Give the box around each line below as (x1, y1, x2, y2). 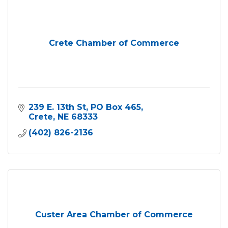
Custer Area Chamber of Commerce (35, 209, 193, 219)
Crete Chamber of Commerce (49, 38, 179, 48)
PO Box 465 (91, 102, 141, 112)
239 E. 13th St (28, 102, 86, 112)
